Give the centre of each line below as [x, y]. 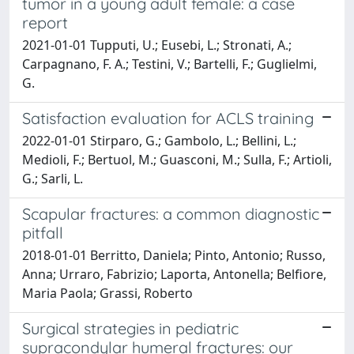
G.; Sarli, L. [53, 178]
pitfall [43, 232]
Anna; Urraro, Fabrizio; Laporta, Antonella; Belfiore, [174, 274]
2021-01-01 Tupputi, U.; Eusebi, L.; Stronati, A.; [157, 45]
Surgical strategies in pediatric [130, 328]
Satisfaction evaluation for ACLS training [168, 118]
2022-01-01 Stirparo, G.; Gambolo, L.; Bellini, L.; [159, 140]
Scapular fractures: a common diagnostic [171, 213]
